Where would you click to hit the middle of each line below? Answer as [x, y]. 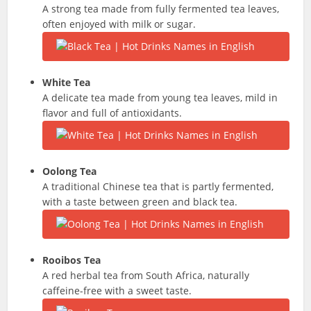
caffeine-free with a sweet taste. [117, 291]
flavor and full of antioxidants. [112, 113]
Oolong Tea [70, 171]
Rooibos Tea [72, 260]
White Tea [67, 82]
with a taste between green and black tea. [140, 202]
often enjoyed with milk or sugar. [119, 24]
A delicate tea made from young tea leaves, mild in [160, 98]
